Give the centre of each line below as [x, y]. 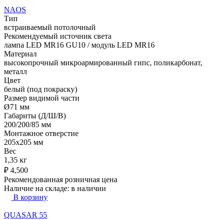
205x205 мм [24, 142]
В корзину [30, 197]
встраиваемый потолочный [50, 27]
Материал [20, 54]
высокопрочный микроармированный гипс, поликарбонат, [103, 62]
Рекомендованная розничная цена [61, 179]
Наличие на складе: [38, 188]
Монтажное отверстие [41, 133]
